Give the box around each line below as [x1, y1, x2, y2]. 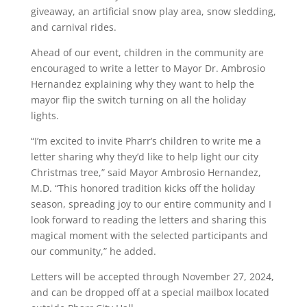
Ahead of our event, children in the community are [30, 45, 264, 59]
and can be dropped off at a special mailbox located [30, 285, 269, 299]
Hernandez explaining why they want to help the [30, 77, 254, 90]
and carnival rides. [30, 20, 116, 34]
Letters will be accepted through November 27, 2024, [30, 269, 274, 283]
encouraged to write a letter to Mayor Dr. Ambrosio [30, 61, 265, 75]
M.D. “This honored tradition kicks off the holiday [30, 181, 255, 195]
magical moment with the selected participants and [30, 228, 268, 242]
